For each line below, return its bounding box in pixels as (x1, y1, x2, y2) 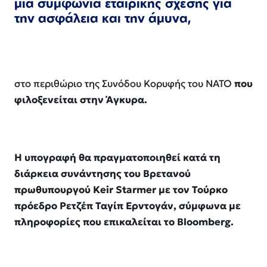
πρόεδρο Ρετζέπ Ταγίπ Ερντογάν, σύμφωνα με (14, 200, 241, 213)
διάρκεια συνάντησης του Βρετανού (14, 167, 191, 181)
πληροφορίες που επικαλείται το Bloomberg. (14, 216, 234, 229)
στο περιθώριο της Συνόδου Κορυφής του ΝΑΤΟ (14, 77, 234, 91)
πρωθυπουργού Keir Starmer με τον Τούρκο (14, 184, 228, 197)
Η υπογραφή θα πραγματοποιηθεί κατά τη (14, 151, 221, 164)
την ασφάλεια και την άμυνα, (14, 10, 191, 26)
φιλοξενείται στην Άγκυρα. (14, 94, 147, 107)
